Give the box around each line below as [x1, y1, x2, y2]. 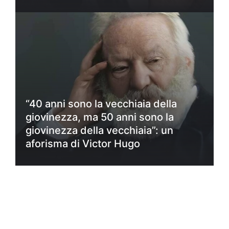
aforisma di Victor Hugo [26, 137, 140, 150]
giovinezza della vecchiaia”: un [26, 124, 173, 136]
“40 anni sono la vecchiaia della [26, 97, 177, 110]
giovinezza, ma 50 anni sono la [26, 110, 174, 123]
